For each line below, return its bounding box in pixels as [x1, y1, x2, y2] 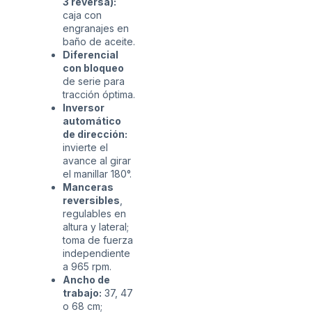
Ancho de [63, 274, 110, 286]
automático [63, 115, 121, 127]
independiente [63, 247, 130, 260]
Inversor [63, 102, 104, 114]
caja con [63, 9, 102, 22]
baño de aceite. [63, 36, 135, 48]
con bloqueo [63, 62, 124, 75]
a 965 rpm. [63, 260, 111, 273]
